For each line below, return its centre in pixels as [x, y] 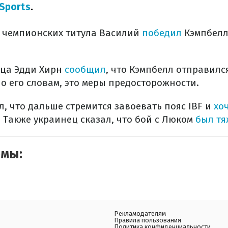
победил [163, 33]
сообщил [85, 69]
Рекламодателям [140, 213]
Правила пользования [148, 220]
